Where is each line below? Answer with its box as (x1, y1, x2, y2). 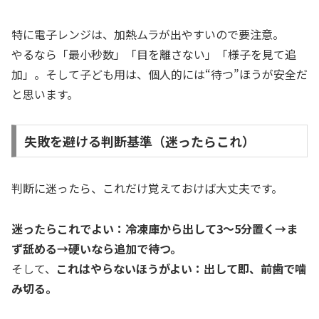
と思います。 (11, 85, 78, 103)
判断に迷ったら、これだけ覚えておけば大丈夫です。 (11, 179, 283, 197)
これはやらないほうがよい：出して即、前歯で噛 (56, 259, 306, 277)
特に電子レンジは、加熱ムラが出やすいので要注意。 (11, 26, 284, 43)
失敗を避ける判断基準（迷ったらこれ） (23, 131, 255, 150)
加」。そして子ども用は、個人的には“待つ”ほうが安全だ (11, 66, 308, 83)
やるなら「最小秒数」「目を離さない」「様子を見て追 (11, 46, 296, 63)
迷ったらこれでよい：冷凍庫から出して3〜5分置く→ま (11, 219, 298, 237)
